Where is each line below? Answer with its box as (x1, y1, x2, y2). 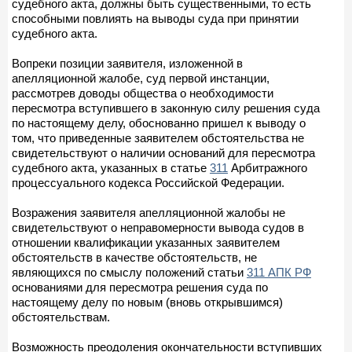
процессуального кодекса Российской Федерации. (12, 175, 284, 189)
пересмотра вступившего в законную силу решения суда (12, 101, 320, 115)
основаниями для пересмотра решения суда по (12, 280, 268, 294)
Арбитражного (228, 160, 307, 174)
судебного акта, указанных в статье (12, 160, 210, 174)
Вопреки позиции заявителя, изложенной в (12, 56, 243, 70)
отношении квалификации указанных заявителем (12, 235, 280, 249)
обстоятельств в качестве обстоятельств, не (12, 250, 257, 264)
